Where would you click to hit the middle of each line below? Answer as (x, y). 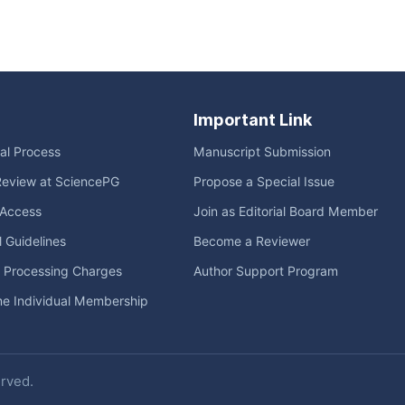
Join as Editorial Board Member (286, 212)
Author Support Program (266, 272)
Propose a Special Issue (264, 182)
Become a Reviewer (252, 242)
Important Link (253, 120)
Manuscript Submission (262, 152)
